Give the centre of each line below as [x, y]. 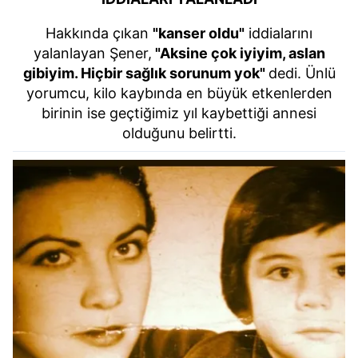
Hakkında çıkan [99, 33]
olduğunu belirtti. [179, 133]
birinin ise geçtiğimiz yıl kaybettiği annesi [179, 113]
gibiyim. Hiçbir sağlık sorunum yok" [145, 73]
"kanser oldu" [199, 33]
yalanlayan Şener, [92, 53]
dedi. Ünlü [302, 73]
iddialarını [278, 33]
